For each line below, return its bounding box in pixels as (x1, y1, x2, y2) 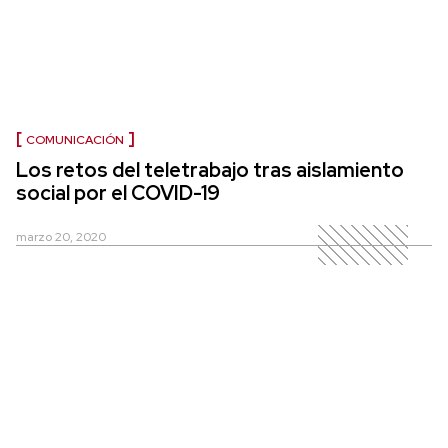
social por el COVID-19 (16, 180, 220, 207)
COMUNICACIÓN (26, 132, 124, 149)
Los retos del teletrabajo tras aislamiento (16, 157, 404, 184)
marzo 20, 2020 (16, 229, 106, 246)
